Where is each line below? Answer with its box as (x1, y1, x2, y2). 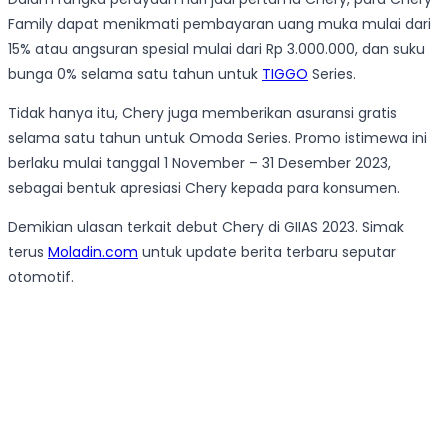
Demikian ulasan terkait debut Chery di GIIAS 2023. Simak (8, 217, 404, 238)
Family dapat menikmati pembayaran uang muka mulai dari (8, 14, 431, 35)
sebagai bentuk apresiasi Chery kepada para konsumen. (8, 178, 400, 199)
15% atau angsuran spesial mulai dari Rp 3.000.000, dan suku (8, 39, 425, 60)
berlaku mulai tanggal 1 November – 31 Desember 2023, (8, 153, 391, 174)
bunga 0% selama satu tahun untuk (8, 64, 262, 85)
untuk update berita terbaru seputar (138, 242, 396, 263)
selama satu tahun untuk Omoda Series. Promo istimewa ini (8, 128, 427, 149)
